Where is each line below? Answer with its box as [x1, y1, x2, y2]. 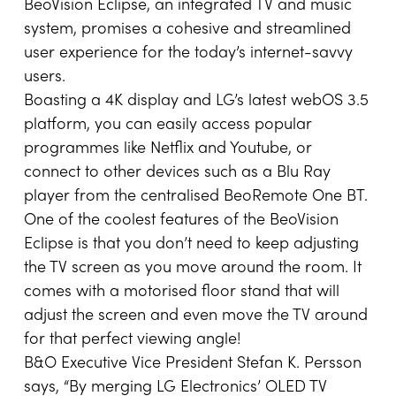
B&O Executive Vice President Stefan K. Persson [24, 356, 362, 372]
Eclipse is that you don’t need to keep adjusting [24, 237, 359, 253]
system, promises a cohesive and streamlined [24, 22, 351, 38]
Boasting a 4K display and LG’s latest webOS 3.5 [24, 94, 369, 110]
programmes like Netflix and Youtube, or [24, 141, 312, 157]
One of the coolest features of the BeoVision [24, 213, 339, 229]
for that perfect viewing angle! [24, 332, 241, 348]
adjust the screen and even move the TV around [24, 308, 368, 324]
